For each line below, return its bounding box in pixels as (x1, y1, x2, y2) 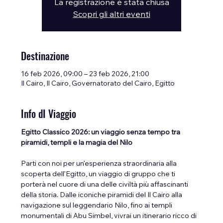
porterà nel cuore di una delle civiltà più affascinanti (21, 182, 190, 189)
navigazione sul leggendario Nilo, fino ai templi (21, 203, 174, 210)
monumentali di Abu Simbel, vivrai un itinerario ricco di (21, 213, 199, 221)
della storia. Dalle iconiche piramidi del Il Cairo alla (21, 192, 184, 200)
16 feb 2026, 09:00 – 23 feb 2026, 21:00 (21, 71, 150, 79)
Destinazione (21, 48, 70, 64)
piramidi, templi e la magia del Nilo (21, 140, 133, 147)
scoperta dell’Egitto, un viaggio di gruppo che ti (21, 171, 177, 179)
